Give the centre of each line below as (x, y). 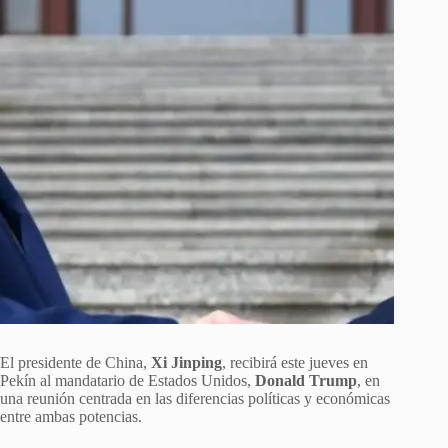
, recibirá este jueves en (295, 363)
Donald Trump (306, 381)
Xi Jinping (186, 363)
